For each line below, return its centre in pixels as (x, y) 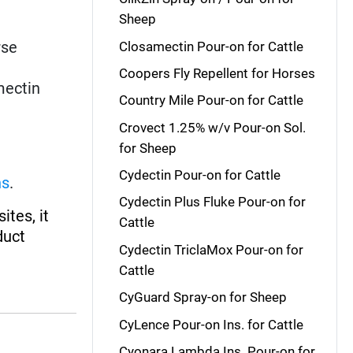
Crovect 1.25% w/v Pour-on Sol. (212, 127)
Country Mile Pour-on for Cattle (211, 100)
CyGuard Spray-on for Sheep (203, 297)
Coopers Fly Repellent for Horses (217, 73)
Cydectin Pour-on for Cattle (199, 175)
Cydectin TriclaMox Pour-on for (211, 249)
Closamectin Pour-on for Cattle (211, 46)
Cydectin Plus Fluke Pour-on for (212, 202)
